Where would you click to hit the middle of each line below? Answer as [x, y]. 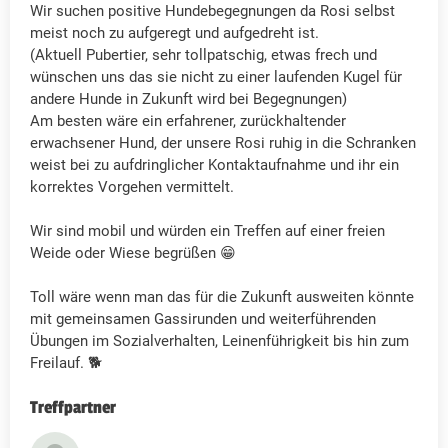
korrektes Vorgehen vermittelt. [132, 187]
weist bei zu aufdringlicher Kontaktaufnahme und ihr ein [214, 165]
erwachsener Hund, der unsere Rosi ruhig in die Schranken [223, 143]
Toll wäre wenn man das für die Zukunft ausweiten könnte [222, 297]
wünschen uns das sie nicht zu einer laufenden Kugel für [216, 77]
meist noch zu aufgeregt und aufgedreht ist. [174, 33]
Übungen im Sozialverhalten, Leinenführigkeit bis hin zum [219, 341]
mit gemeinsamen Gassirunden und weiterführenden [203, 319]
